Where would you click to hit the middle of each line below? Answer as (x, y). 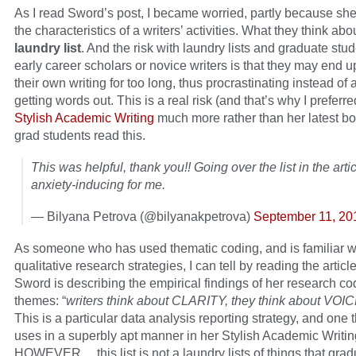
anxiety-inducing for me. (98, 185)
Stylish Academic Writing (84, 118)
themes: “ (40, 301)
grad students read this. (80, 135)
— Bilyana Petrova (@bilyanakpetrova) (142, 217)
